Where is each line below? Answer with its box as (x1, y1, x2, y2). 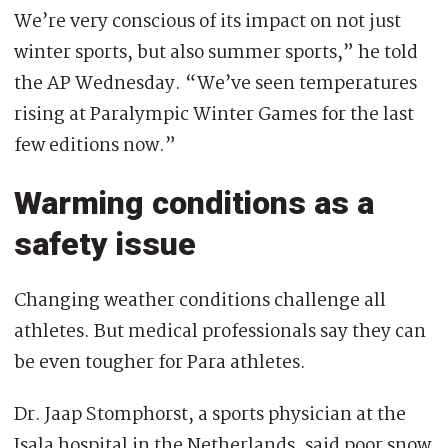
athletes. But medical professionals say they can (14, 316, 426, 347)
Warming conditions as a (14, 183, 374, 222)
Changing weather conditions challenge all (14, 285, 386, 316)
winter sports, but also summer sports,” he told (14, 37, 418, 68)
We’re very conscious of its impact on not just (14, 6, 401, 37)
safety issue (14, 224, 196, 263)
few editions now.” (14, 130, 176, 161)
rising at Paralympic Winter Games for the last (14, 99, 414, 130)
